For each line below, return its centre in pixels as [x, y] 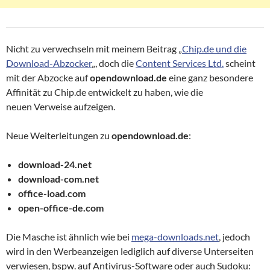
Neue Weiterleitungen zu [59, 136]
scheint [240, 63]
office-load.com [52, 193]
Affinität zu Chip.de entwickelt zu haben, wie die [105, 92]
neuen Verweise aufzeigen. [61, 107]
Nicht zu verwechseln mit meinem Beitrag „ [94, 49]
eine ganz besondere [210, 78]
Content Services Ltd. [180, 63]
